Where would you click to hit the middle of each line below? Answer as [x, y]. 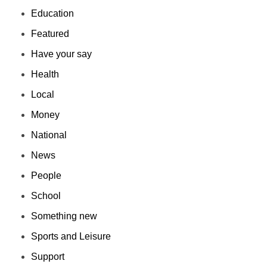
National [49, 135]
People [46, 176]
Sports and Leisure [71, 237]
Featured [50, 34]
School [46, 196]
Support [48, 257]
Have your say [62, 54]
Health [45, 74]
